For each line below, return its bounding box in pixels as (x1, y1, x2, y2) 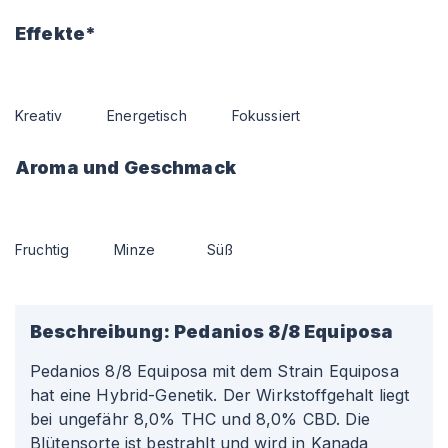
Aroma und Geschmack (15, 157, 236, 178)
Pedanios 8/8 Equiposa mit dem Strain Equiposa (30, 361, 399, 381)
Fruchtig (15, 241, 70, 258)
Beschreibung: (30, 321, 170, 342)
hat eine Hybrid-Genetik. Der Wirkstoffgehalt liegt (30, 385, 410, 405)
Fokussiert (231, 107, 301, 124)
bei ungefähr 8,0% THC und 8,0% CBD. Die (30, 409, 370, 429)
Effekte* (15, 23, 97, 44)
